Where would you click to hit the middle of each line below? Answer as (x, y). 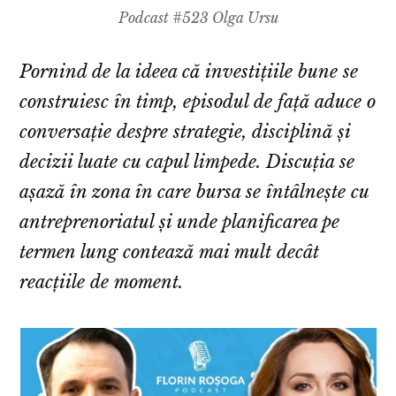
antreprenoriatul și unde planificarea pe (180, 222)
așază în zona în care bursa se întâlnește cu (194, 192)
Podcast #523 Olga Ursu (198, 18)
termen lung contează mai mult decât (170, 252)
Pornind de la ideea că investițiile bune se (189, 72)
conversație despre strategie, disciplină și (185, 132)
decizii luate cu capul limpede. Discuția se (187, 162)
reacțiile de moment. (102, 282)
